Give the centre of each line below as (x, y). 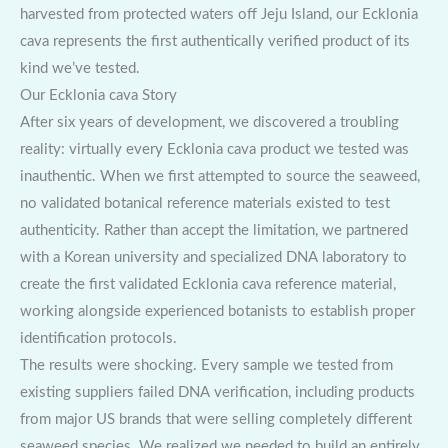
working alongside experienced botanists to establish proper (217, 311)
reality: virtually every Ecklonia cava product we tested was (214, 149)
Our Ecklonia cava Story (98, 95)
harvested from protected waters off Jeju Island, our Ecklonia (219, 14)
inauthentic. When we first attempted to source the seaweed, (220, 176)
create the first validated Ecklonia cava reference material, (208, 284)
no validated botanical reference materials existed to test (205, 203)
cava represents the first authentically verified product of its (215, 41)
